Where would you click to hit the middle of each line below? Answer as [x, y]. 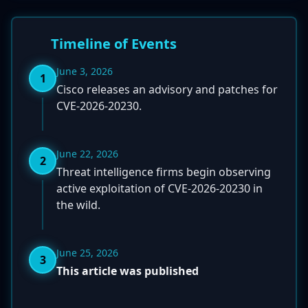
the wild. [78, 205]
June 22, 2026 [87, 154]
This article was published [128, 271]
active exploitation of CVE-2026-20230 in [159, 188]
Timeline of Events [114, 44]
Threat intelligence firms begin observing [164, 172]
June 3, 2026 [85, 71]
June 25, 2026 [87, 253]
